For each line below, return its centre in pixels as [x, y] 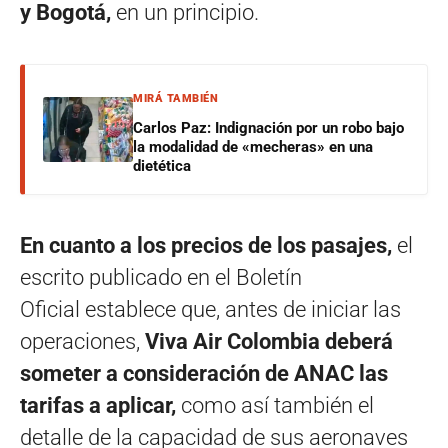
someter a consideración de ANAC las [204, 374]
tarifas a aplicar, [98, 406]
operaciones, [82, 342]
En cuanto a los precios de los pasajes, [208, 246]
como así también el [275, 406]
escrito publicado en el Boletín [161, 278]
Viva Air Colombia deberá [269, 342]
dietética [162, 166]
